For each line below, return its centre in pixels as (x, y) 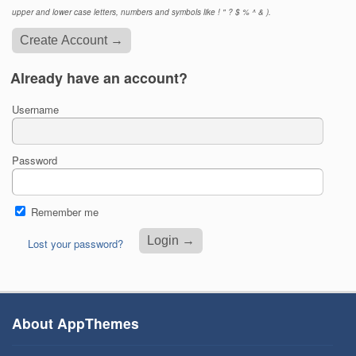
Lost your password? (76, 244)
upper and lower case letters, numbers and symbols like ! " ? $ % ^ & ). (142, 12)
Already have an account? (99, 78)
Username (36, 110)
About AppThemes (75, 323)
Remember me (65, 212)
